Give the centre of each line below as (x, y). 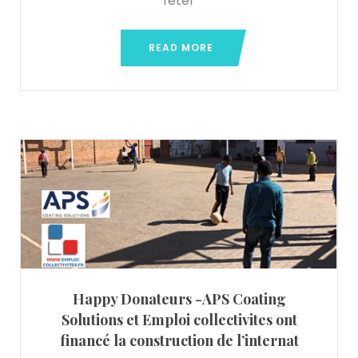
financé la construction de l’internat (179, 340)
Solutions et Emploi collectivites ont (179, 319)
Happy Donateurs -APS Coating (179, 298)
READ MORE (181, 48)
